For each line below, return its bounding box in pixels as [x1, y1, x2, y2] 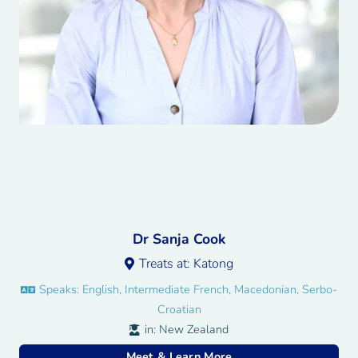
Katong [193, 255, 234, 273]
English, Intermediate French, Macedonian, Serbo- [82, 280, 338, 297]
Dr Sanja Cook [133, 229, 225, 249]
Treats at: [139, 255, 194, 273]
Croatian [157, 300, 201, 317]
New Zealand [158, 320, 229, 337]
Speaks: [39, 280, 83, 297]
